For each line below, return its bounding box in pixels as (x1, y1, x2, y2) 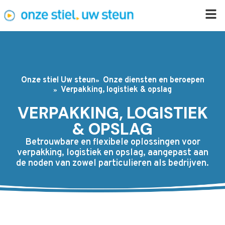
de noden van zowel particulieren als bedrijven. (16, 158, 209, 169)
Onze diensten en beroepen (102, 75, 204, 85)
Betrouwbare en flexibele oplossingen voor (25, 137, 200, 148)
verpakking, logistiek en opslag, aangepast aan (17, 147, 208, 159)
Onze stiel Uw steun (21, 75, 95, 85)
